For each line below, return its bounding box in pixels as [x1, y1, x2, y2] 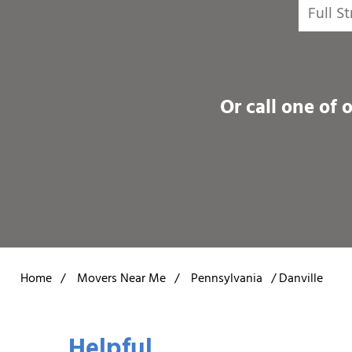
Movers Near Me [77, 268, 166, 291]
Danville [279, 268, 323, 291]
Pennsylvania [191, 268, 262, 291]
